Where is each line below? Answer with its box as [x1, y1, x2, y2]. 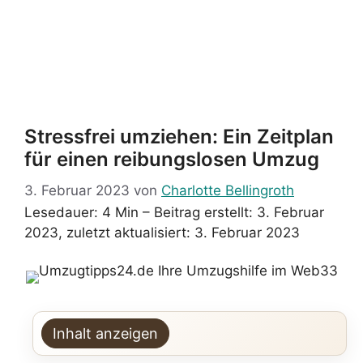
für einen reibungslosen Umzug [24, 147, 319, 171]
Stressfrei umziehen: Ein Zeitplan [24, 125, 334, 148]
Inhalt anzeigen [53, 324, 158, 342]
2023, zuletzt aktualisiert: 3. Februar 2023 [24, 224, 300, 241]
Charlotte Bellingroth [161, 181, 294, 199]
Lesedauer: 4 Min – [24, 203, 154, 220]
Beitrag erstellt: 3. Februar [154, 203, 324, 220]
